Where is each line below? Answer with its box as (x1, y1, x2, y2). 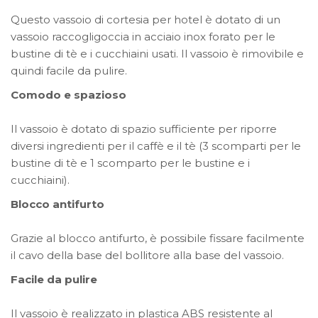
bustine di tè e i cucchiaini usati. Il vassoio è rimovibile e (11, 46, 304, 60)
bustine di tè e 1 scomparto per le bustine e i (11, 155, 250, 170)
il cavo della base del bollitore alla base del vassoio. (11, 248, 284, 262)
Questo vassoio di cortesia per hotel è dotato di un (11, 12, 280, 26)
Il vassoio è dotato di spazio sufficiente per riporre (11, 121, 277, 136)
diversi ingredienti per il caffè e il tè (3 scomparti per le (11, 138, 301, 153)
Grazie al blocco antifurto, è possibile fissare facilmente (11, 231, 305, 245)
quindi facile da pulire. (11, 63, 127, 77)
